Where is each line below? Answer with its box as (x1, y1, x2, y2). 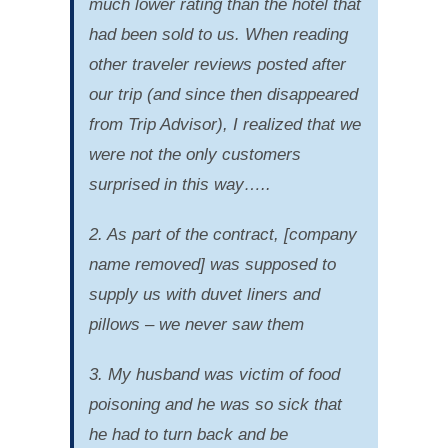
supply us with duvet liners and (88, 284, 320, 304)
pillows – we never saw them (88, 314, 304, 334)
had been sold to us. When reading (88, 24, 348, 44)
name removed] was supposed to (88, 254, 336, 274)
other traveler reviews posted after (88, 54, 346, 74)
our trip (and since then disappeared (88, 84, 358, 104)
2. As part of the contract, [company (88, 224, 357, 244)
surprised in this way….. (88, 174, 271, 194)
